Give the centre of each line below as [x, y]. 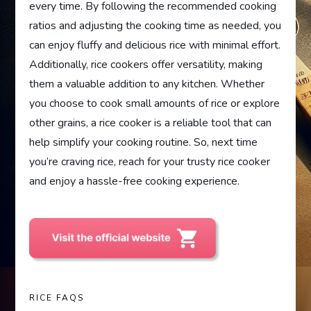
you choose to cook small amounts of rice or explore [155, 103]
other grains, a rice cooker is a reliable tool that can [151, 123]
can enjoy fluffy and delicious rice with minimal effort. [155, 45]
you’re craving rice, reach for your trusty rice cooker [150, 162]
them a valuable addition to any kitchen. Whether [147, 84]
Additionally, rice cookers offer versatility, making [146, 65]
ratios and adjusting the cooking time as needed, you [155, 26]
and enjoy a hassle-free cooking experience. [135, 181]
